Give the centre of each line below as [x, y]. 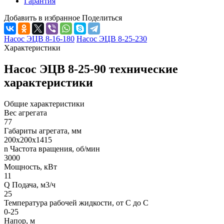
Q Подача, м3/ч [30, 184]
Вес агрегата [25, 112]
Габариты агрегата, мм [43, 130]
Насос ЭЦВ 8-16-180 [39, 38]
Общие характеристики [44, 103]
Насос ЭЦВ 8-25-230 [112, 38]
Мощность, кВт [30, 166]
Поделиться [102, 17]
